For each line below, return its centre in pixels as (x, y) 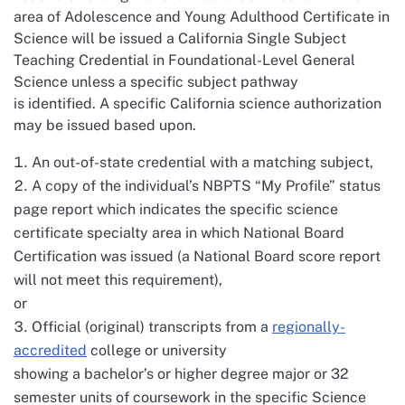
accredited (50, 350)
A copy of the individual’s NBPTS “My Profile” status (206, 186)
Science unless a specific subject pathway (156, 82)
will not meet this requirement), (118, 280)
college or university (157, 350)
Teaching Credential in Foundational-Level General (184, 60)
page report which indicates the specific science (176, 209)
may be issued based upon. (105, 125)
